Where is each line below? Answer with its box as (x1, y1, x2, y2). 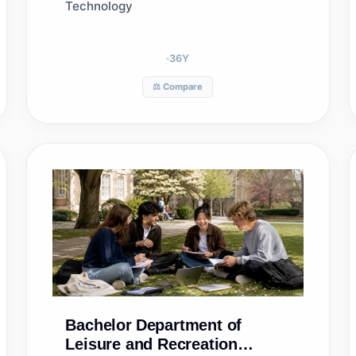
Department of (135, 316, 242, 334)
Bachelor (65, 316, 132, 334)
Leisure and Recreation (65, 335, 238, 353)
